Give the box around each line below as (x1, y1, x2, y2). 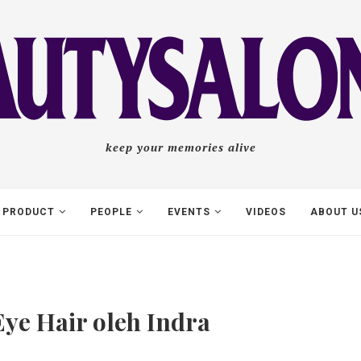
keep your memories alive (105, 139, 256, 155)
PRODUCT (2, 206, 55, 218)
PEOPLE (90, 206, 132, 218)
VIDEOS (246, 206, 286, 218)
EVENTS (168, 206, 210, 218)
